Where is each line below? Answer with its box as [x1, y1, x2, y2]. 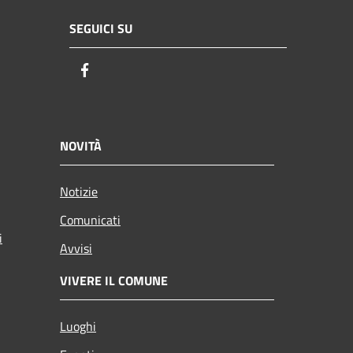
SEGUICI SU [69, 19, 132, 39]
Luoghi [60, 316, 96, 336]
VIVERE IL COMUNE [60, 270, 168, 290]
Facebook [94, 60, 150, 82]
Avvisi [60, 238, 92, 258]
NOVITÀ [60, 136, 102, 155]
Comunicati [60, 210, 121, 229]
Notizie [60, 181, 98, 201]
